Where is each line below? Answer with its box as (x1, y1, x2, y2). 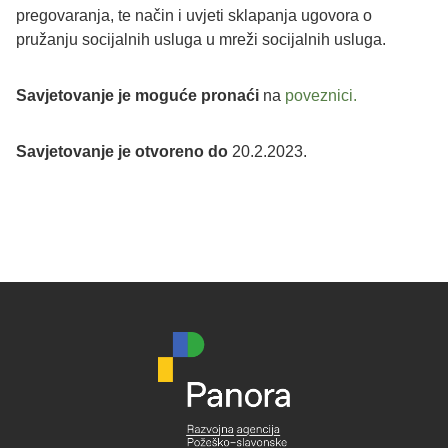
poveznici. (285, 87, 357, 105)
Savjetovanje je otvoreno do (16, 143, 228, 161)
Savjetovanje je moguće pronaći (16, 87, 259, 105)
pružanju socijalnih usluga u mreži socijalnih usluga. (16, 31, 386, 49)
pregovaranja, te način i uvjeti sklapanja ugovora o (16, 7, 372, 25)
